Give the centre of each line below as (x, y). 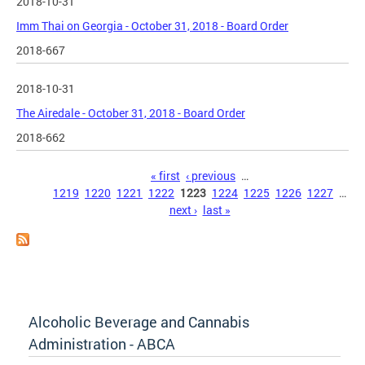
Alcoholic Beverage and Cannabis (139, 321)
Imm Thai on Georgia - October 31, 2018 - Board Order (152, 26)
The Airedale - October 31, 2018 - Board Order (131, 113)
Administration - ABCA (102, 343)
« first (165, 176)
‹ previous (211, 176)
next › (183, 210)
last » (216, 210)
